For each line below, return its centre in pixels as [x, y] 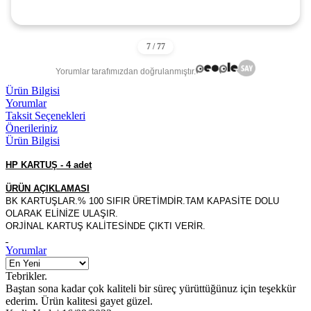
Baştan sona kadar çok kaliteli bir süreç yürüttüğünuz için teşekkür [151, 288]
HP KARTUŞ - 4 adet [49, 165]
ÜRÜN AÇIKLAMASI [48, 188]
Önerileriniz [32, 128]
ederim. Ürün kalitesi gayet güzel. [79, 301]
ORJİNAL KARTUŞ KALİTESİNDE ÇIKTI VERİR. [107, 226]
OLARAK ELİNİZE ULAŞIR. [62, 213]
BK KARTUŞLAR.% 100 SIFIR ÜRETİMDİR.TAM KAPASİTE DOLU [142, 201]
